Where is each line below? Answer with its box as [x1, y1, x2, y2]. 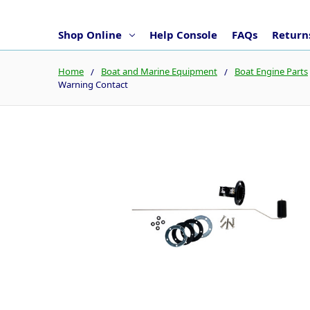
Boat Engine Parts [235, 64, 308, 77]
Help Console [149, 27, 217, 42]
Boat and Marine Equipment [101, 64, 217, 77]
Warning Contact [58, 77, 128, 91]
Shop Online [58, 27, 122, 42]
